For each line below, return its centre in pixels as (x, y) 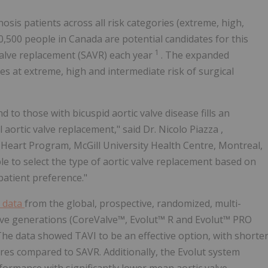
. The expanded (195, 55)
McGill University (112, 146)
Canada (87, 39)
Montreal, (240, 146)
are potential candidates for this (176, 39)
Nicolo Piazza (190, 130)
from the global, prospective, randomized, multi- (133, 204)
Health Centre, (185, 146)
